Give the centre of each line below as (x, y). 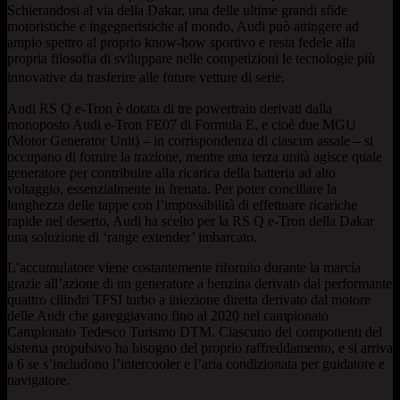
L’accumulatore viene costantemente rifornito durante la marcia (184, 267)
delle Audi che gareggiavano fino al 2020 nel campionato (168, 315)
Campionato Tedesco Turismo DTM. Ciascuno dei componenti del (195, 331)
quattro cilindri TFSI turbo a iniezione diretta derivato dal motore (189, 299)
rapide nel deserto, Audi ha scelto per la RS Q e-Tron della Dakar (191, 221)
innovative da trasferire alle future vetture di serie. (152, 77)
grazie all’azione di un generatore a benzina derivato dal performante (200, 283)
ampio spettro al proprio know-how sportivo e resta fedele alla (181, 42)
